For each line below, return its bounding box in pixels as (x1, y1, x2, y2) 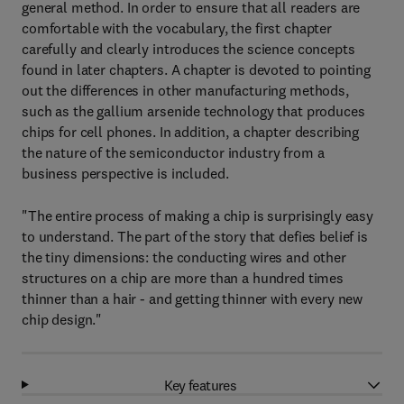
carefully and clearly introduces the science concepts (22, 40, 355, 58)
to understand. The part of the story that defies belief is (22, 227, 368, 245)
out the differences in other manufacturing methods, (22, 81, 349, 99)
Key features (163, 375, 237, 394)
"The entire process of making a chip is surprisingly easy (22, 207, 374, 225)
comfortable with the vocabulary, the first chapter (22, 19, 332, 37)
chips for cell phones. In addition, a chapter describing (22, 123, 360, 141)
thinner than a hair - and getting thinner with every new (22, 289, 363, 308)
